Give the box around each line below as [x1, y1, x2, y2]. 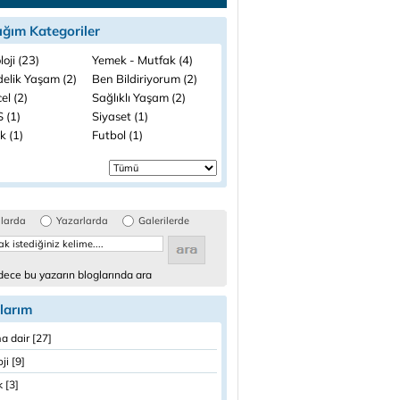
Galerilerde [138, 214, 189, 227]
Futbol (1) [92, 128, 143, 142]
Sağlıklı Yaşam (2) [92, 90, 186, 104]
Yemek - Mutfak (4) [92, 53, 193, 67]
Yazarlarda [56, 214, 108, 227]
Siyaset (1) [92, 109, 148, 123]
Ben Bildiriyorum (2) [92, 71, 197, 86]
